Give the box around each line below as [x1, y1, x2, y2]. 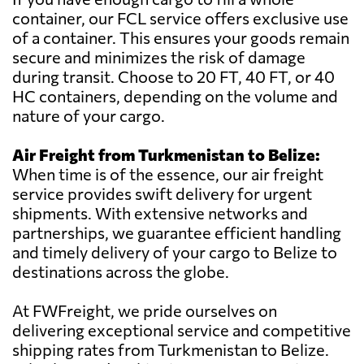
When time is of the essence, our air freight [12, 164, 323, 184]
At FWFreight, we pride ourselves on [12, 301, 277, 321]
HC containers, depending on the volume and [12, 86, 338, 106]
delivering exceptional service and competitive [12, 320, 351, 340]
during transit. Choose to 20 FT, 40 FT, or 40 [12, 67, 335, 87]
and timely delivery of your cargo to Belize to [12, 242, 337, 262]
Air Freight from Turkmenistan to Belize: [12, 145, 320, 165]
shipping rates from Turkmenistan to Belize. [12, 340, 329, 360]
